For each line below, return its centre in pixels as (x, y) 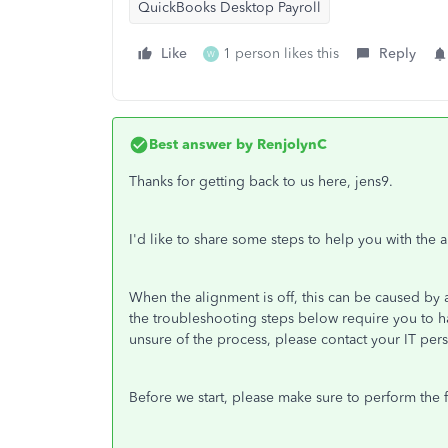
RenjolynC (290, 144)
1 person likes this (281, 53)
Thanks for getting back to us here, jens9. (261, 181)
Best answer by (201, 144)
